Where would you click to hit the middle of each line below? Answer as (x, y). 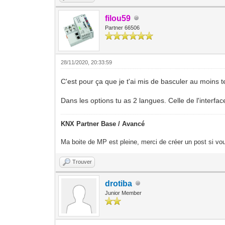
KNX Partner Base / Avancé (103, 124)
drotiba (119, 183)
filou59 (118, 18)
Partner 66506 (123, 27)
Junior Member (124, 193)
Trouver (82, 161)
